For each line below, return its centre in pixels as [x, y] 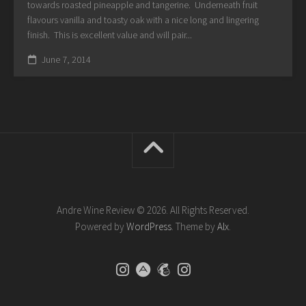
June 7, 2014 [65, 59]
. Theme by [194, 226]
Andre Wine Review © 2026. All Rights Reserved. [153, 210]
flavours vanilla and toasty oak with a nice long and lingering [143, 19]
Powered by [101, 226]
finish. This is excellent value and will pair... [110, 34]
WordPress [149, 226]
